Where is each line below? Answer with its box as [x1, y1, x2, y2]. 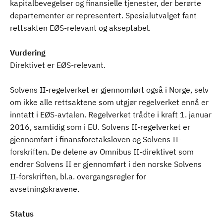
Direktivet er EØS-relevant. [10, 60, 106, 70]
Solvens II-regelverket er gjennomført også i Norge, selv [10, 85, 209, 95]
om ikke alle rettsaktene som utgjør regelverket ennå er [10, 97, 209, 107]
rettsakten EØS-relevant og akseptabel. [10, 23, 151, 33]
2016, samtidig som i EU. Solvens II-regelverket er [10, 122, 190, 132]
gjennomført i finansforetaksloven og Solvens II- [10, 134, 181, 144]
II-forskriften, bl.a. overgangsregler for [10, 171, 146, 181]
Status [10, 209, 34, 219]
